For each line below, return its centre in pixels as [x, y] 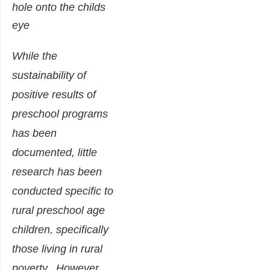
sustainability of [49, 76]
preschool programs [60, 114]
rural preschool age [58, 211]
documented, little [55, 153]
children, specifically [60, 230]
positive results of [54, 95]
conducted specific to [63, 191]
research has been [57, 172]
